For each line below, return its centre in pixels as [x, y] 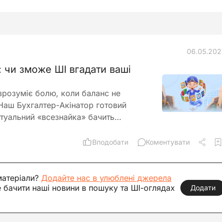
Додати [203, 188]
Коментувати [168, 142]
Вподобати [110, 142]
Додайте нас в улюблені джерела [106, 178]
